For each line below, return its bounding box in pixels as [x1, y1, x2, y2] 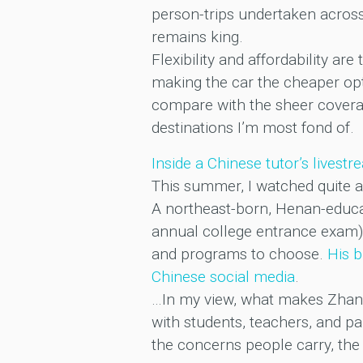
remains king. [151, 28, 243, 47]
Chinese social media [151, 267, 295, 287]
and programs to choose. [151, 245, 327, 264]
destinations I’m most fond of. [151, 118, 354, 138]
